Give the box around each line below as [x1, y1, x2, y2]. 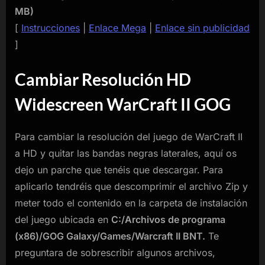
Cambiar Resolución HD [15, 69, 191, 89]
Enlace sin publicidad [155, 21, 250, 34]
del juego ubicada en [15, 214, 111, 226]
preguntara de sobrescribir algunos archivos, [15, 247, 215, 259]
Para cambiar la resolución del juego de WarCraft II [15, 131, 243, 143]
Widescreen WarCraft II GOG [15, 93, 231, 114]
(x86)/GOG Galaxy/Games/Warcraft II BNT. [15, 230, 205, 243]
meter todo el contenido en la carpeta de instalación [15, 197, 247, 209]
